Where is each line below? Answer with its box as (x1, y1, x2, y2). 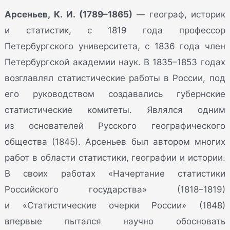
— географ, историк (132, 9, 225, 20)
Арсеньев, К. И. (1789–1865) (5, 9, 132, 20)
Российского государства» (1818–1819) (5, 184, 225, 195)
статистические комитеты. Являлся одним (5, 104, 225, 115)
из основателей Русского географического (5, 120, 225, 131)
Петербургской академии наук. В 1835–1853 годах (5, 56, 225, 67)
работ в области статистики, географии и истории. (5, 152, 225, 163)
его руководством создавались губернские (5, 88, 225, 99)
